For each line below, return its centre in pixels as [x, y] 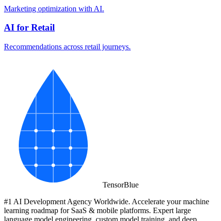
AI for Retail [29, 28]
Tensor [113, 185]
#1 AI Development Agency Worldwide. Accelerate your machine [107, 202]
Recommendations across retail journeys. [67, 47]
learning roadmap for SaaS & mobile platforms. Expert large [97, 211]
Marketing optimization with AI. [54, 8]
